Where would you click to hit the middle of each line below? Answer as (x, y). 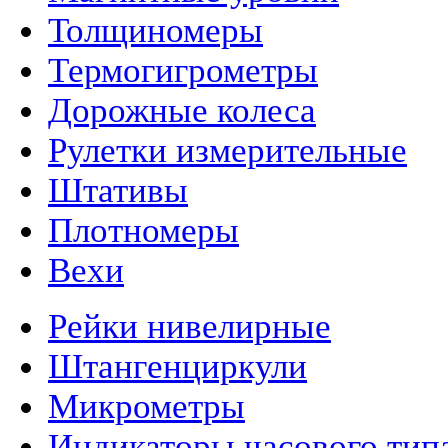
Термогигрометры (183, 71)
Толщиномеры (155, 31)
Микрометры (146, 407)
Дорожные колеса (182, 111)
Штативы (118, 191)
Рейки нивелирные (189, 327)
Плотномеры (143, 231)
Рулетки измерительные (227, 151)
